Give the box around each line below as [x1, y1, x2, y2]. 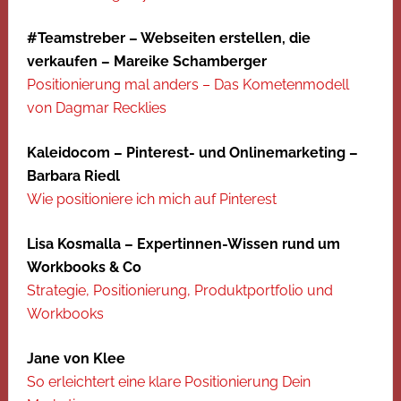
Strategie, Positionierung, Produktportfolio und [26, 282, 333, 299]
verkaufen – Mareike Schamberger [26, 53, 267, 70]
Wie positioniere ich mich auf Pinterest [26, 191, 277, 208]
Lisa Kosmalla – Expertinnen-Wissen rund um [26, 235, 340, 252]
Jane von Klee [26, 350, 125, 367]
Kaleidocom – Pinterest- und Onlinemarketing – [26, 144, 358, 161]
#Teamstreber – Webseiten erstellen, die [26, 30, 311, 47]
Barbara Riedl [26, 167, 120, 184]
